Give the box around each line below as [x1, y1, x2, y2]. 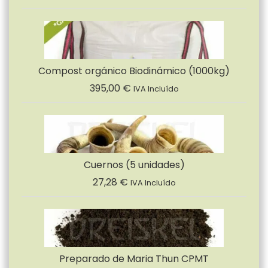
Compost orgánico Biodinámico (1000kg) [38, 63, 230, 78]
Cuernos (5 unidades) [83, 157, 185, 172]
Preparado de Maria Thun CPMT [59, 251, 209, 266]
